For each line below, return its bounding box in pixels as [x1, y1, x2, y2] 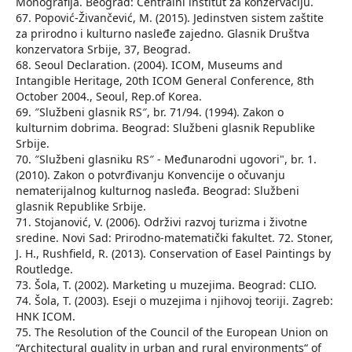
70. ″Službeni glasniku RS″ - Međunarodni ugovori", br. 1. [15, 152, 317, 167]
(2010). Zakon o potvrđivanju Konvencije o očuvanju [15, 167, 285, 183]
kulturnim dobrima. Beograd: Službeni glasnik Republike [15, 120, 315, 136]
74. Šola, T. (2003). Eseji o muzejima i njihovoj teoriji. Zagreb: [15, 293, 333, 309]
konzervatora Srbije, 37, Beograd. [15, 42, 191, 57]
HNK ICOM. [15, 309, 75, 324]
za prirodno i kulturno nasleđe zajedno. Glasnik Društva [15, 26, 310, 42]
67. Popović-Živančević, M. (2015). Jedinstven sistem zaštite [15, 10, 324, 26]
